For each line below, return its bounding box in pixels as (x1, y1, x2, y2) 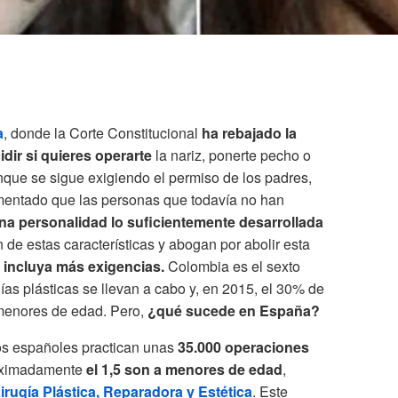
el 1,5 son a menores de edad (83, 359, 283, 380)
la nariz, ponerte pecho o (152, 145, 311, 166)
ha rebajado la (198, 123, 297, 144)
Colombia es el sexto (164, 256, 300, 277)
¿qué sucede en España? (147, 300, 320, 322)
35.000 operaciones (178, 337, 309, 358)
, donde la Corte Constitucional (4, 123, 198, 144)
